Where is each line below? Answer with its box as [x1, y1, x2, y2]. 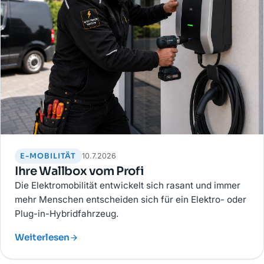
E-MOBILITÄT [20, 151, 77, 161]
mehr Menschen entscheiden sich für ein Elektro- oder [15, 194, 246, 206]
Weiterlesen [15, 232, 70, 243]
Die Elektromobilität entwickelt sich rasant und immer [15, 180, 240, 192]
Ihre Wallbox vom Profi [15, 164, 144, 179]
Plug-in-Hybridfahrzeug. [15, 208, 118, 220]
